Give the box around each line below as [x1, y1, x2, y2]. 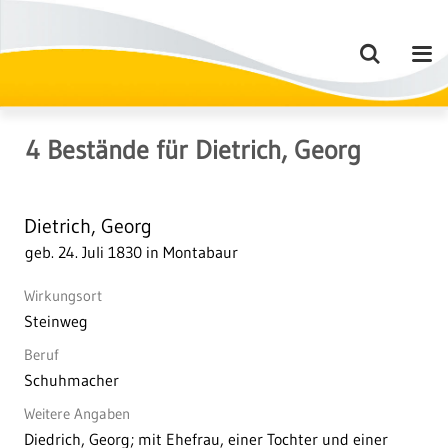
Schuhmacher [24, 369, 119, 390]
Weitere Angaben [24, 403, 130, 423]
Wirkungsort [24, 285, 102, 305]
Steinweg [24, 310, 88, 331]
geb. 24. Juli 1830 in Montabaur [25, 242, 239, 263]
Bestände [40, 133, 149, 166]
